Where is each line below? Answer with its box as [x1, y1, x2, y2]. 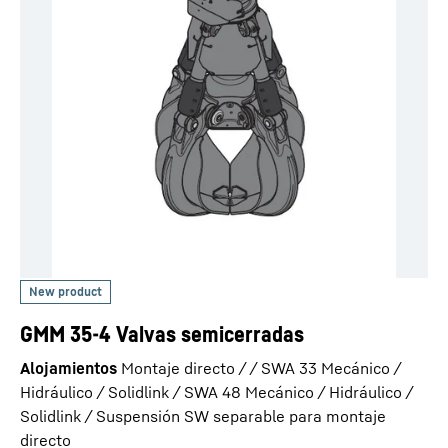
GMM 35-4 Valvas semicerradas [20, 321, 304, 347]
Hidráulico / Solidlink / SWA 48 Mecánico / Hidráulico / [20, 382, 413, 402]
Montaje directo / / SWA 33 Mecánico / [121, 358, 401, 378]
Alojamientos [20, 358, 117, 378]
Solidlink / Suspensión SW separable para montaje [20, 406, 386, 426]
